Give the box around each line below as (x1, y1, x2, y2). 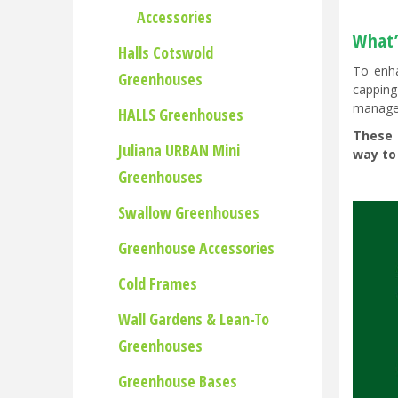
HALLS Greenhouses (118, 104, 243, 125)
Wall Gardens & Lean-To (118, 308, 269, 330)
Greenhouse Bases (118, 370, 237, 392)
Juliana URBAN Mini (118, 139, 240, 161)
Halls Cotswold (118, 42, 213, 63)
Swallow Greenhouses (118, 202, 259, 223)
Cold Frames (118, 273, 197, 294)
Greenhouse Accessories (118, 237, 275, 259)
